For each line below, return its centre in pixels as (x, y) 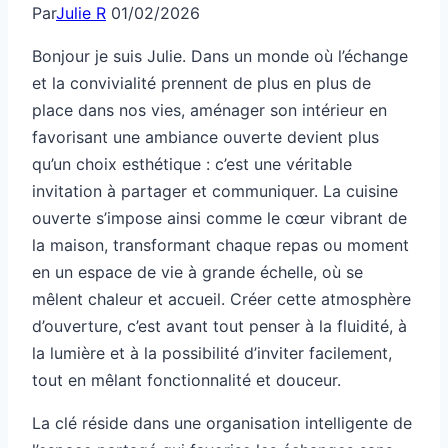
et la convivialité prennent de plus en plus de (201, 83)
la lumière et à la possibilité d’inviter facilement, (212, 353)
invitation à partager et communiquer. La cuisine (215, 191)
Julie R (81, 13)
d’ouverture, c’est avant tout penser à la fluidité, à (219, 326)
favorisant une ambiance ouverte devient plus (205, 137)
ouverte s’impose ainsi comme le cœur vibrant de (219, 218)
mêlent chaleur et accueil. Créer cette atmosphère (221, 299)
